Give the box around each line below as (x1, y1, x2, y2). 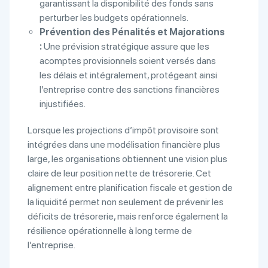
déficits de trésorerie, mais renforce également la (28, 211, 228, 222)
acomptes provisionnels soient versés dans (39, 55, 216, 66)
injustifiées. (39, 98, 86, 109)
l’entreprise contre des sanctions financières (39, 84, 220, 95)
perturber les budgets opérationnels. (39, 12, 188, 23)
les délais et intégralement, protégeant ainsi (39, 69, 217, 81)
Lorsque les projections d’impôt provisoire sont (28, 124, 219, 136)
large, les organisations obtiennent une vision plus (28, 153, 227, 165)
